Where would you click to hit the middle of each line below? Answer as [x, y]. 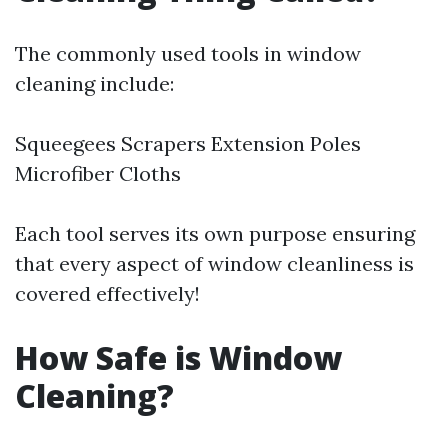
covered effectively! [107, 293]
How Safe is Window [178, 357]
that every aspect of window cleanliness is [214, 263]
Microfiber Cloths [98, 173]
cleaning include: [94, 83]
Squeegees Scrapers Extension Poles [188, 143]
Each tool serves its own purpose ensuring [215, 233]
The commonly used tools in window [188, 53]
